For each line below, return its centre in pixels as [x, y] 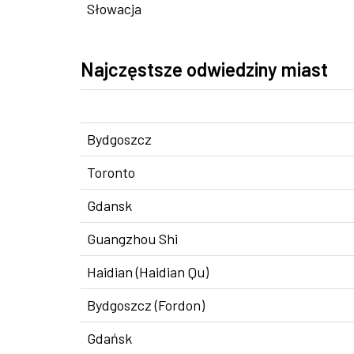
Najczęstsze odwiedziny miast [204, 69]
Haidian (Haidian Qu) [148, 272]
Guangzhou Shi [132, 239]
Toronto [111, 172]
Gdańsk [109, 338]
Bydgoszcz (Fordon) [146, 305]
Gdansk [109, 205]
